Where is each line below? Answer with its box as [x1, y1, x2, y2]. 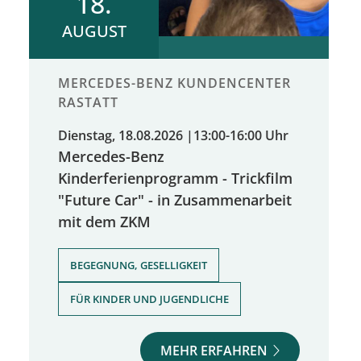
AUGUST [61, 20, 127, 43]
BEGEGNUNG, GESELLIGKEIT [70, 258, 207, 273]
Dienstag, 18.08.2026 [58, 127, 183, 145]
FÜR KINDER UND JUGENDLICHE [70, 292, 229, 307]
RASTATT [58, 93, 118, 112]
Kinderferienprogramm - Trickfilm [58, 168, 293, 189]
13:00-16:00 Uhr [193, 127, 288, 145]
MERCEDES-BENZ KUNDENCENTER [58, 74, 291, 93]
